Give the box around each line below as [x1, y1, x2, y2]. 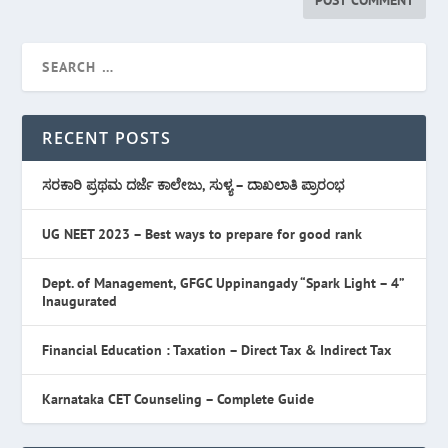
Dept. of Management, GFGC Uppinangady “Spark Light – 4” [42, 274, 405, 292]
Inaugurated [42, 292, 118, 310]
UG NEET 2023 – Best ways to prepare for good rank [42, 225, 363, 243]
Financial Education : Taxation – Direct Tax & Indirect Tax [42, 341, 392, 359]
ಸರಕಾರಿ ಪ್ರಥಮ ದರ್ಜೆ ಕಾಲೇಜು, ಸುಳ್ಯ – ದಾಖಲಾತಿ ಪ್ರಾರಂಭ [42, 176, 346, 194]
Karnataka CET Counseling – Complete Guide [42, 390, 315, 408]
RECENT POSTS [42, 127, 171, 149]
